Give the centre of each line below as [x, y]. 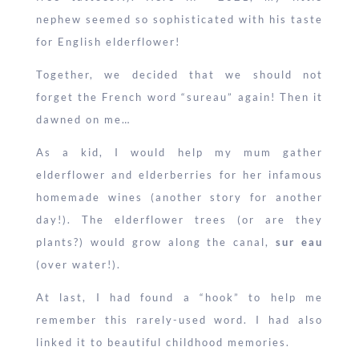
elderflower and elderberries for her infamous [179, 175]
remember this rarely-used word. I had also [179, 320]
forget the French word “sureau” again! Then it [179, 97]
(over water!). [78, 265]
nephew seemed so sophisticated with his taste [179, 20]
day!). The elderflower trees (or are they [179, 220]
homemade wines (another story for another [179, 198]
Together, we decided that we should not [179, 75]
